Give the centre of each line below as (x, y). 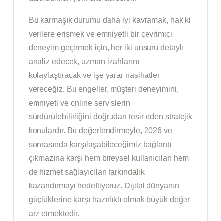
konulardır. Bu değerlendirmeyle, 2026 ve (100, 131)
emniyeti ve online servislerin (79, 103)
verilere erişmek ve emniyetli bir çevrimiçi (100, 34)
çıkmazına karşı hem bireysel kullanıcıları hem (109, 158)
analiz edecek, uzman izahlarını (84, 62)
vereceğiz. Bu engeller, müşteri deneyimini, (104, 89)
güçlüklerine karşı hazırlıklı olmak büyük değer (109, 200)
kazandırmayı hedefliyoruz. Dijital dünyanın (104, 186)
